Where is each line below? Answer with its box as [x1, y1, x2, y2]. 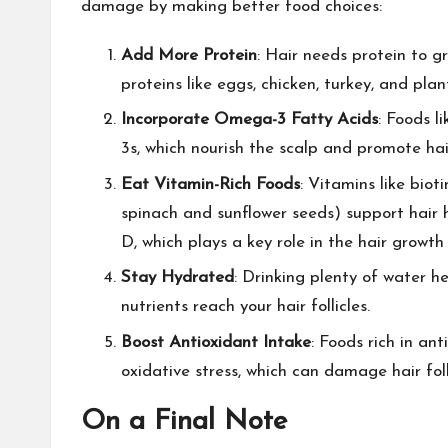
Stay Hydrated [121, 269, 234, 287]
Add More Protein [121, 47, 257, 64]
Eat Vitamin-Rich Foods [121, 175, 300, 193]
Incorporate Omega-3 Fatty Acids [121, 111, 378, 129]
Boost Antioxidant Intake [121, 333, 311, 351]
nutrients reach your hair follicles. [121, 298, 370, 316]
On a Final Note [81, 407, 287, 436]
